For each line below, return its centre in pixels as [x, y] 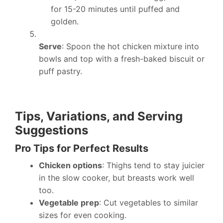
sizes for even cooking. [83, 215]
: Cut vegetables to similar [149, 203]
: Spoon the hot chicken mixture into [130, 46]
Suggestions [52, 130]
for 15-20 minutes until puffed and [115, 9]
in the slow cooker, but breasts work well [116, 178]
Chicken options [70, 165]
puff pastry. [60, 71]
